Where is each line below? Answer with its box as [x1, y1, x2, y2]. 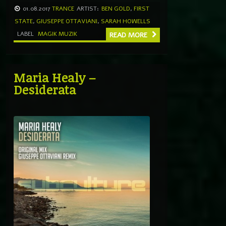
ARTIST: [77, 4, 99, 13]
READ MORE [109, 30, 149, 40]
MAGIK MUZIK [38, 29, 77, 38]
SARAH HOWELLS [101, 17, 150, 25]
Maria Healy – [14, 69, 96, 86]
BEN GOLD [101, 4, 130, 13]
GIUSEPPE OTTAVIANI [36, 17, 97, 25]
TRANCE [52, 4, 74, 13]
